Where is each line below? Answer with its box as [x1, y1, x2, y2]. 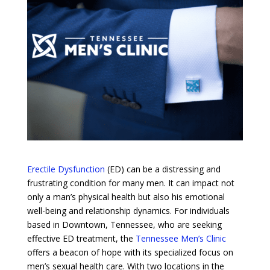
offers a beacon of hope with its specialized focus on [27, 246, 233, 258]
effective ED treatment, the [27, 232, 136, 244]
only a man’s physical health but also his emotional [27, 190, 225, 202]
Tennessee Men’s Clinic [135, 232, 226, 244]
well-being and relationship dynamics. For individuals [27, 204, 230, 216]
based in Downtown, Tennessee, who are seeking [27, 218, 222, 230]
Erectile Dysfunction [27, 163, 105, 175]
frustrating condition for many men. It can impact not [27, 177, 234, 189]
